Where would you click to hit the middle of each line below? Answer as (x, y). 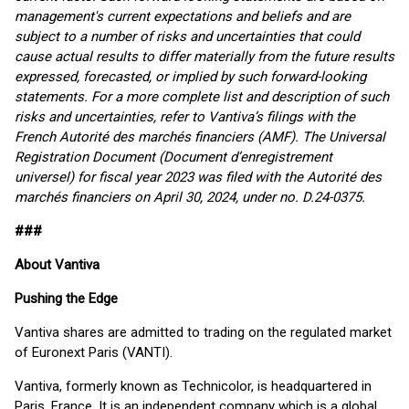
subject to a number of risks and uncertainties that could (187, 37)
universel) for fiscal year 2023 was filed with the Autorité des (198, 177)
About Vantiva (57, 265)
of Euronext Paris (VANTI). (94, 352)
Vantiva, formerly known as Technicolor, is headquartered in (193, 386)
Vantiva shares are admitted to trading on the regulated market (203, 332)
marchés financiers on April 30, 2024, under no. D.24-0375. (190, 197)
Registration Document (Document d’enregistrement (173, 157)
